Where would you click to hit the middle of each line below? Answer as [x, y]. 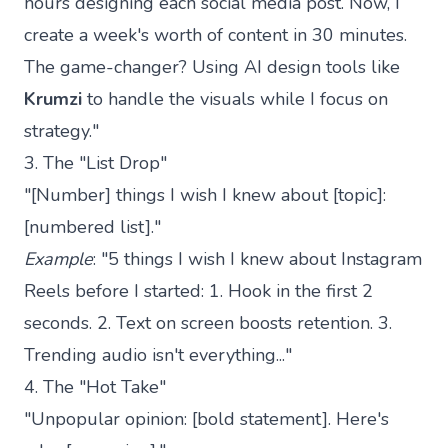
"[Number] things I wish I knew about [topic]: [205, 194]
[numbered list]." [92, 226]
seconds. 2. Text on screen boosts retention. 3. [208, 322]
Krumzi [53, 98]
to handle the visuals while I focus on [235, 98]
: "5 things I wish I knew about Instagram [257, 258]
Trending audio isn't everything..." [158, 354]
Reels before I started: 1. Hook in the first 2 [198, 290]
